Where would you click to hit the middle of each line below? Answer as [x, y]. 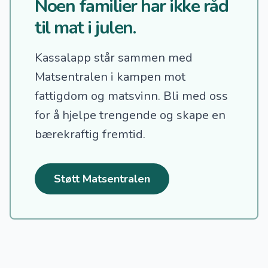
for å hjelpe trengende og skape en [130, 115]
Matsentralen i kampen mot [110, 77]
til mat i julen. [85, 28]
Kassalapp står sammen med [114, 58]
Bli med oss [196, 96]
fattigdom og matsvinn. [99, 96]
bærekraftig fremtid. [90, 135]
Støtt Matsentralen [102, 179]
